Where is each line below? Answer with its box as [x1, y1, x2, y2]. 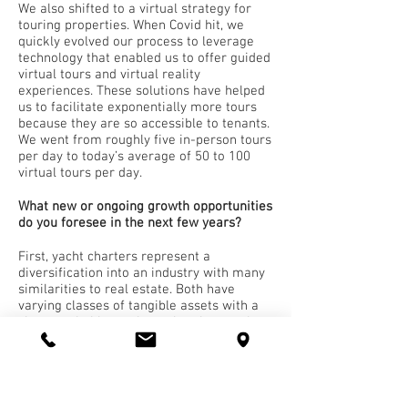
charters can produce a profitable [18, 380, 218, 396]
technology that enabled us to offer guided [18, 50, 270, 66]
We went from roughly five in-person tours [18, 132, 271, 148]
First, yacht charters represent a [18, 249, 210, 265]
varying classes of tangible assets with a [18, 298, 259, 314]
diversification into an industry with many [18, 265, 265, 281]
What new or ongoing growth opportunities [18, 199, 272, 215]
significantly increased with [18, 331, 181, 347]
